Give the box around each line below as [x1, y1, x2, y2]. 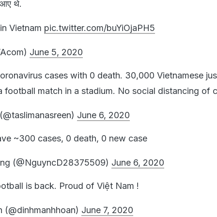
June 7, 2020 [81, 204, 133, 215]
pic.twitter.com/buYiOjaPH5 [44, 22, 155, 33]
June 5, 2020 [30, 46, 83, 57]
